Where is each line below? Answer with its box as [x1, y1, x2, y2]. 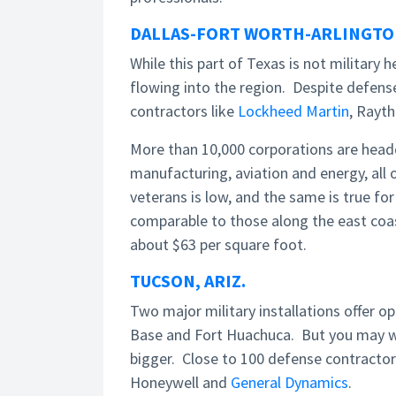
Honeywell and [130, 372, 231, 392]
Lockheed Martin [238, 101, 349, 121]
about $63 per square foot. [130, 234, 307, 255]
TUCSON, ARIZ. [130, 270, 246, 292]
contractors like [130, 101, 238, 121]
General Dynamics [231, 372, 348, 392]
